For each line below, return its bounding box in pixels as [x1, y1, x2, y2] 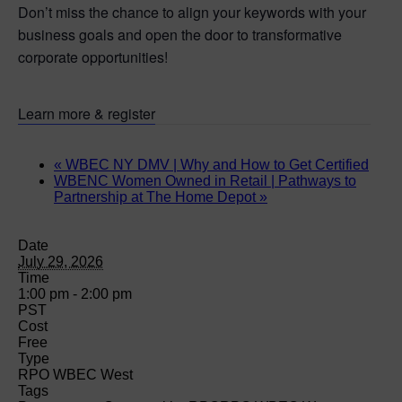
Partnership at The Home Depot [54, 188, 259, 205]
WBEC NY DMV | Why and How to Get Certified [62, 156, 369, 172]
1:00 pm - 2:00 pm [18, 285, 132, 301]
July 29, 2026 [18, 253, 103, 269]
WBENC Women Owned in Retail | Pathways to [54, 172, 356, 188]
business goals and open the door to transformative [18, 23, 342, 45]
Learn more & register [18, 102, 155, 124]
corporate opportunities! [18, 46, 168, 67]
